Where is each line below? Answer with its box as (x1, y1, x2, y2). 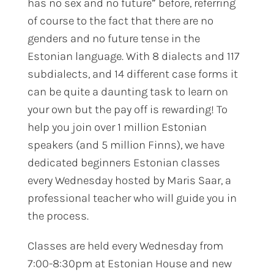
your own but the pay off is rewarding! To (27, 102, 228, 116)
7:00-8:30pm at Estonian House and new (27, 256, 232, 270)
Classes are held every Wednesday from (27, 239, 223, 253)
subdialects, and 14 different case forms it (27, 67, 238, 81)
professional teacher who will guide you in (27, 191, 237, 205)
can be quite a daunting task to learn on (27, 84, 228, 98)
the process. (27, 209, 89, 223)
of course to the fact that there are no (27, 13, 213, 28)
